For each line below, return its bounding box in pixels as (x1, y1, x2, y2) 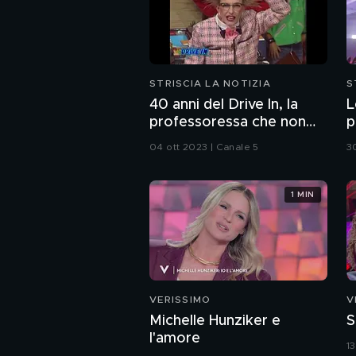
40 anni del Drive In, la (149, 98, 298, 113)
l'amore (149, 331, 200, 346)
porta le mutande (149, 133, 266, 148)
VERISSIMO (149, 295, 211, 305)
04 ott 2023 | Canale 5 (149, 142, 259, 153)
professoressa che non (149, 115, 306, 130)
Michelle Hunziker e (149, 314, 281, 329)
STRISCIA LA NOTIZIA (149, 79, 271, 89)
